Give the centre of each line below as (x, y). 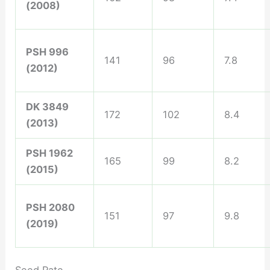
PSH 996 (47, 52)
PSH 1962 (49, 153)
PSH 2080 (50, 207)
